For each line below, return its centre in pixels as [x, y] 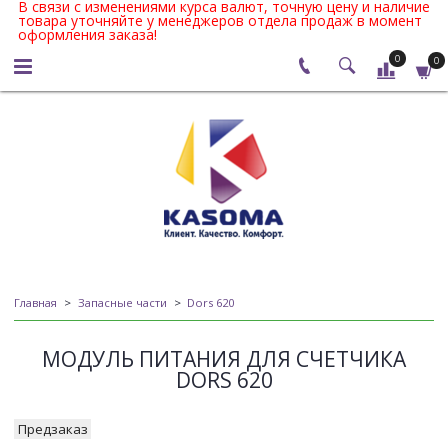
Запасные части [122, 303]
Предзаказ [52, 428]
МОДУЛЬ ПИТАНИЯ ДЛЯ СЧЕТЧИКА [224, 359]
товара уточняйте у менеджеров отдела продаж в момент [219, 20]
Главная [35, 303]
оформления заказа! [87, 34]
